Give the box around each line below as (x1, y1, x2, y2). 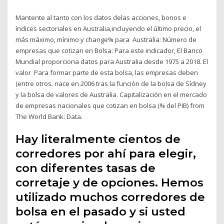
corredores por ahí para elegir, (15, 146, 196, 161)
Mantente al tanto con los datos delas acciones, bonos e (15, 12, 187, 22)
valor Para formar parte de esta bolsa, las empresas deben (15, 67, 198, 77)
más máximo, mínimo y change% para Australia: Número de (15, 34, 197, 44)
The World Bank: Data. (15, 111, 83, 121)
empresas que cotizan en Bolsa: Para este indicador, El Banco (15, 45, 203, 55)
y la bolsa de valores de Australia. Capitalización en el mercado (15, 89, 207, 99)
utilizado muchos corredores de (15, 190, 205, 204)
